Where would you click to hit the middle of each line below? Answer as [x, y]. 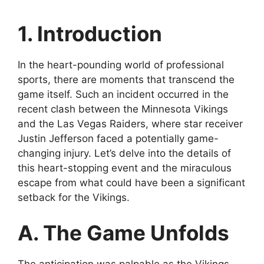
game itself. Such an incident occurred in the [123, 95]
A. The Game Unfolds [123, 232]
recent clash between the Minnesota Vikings [123, 109]
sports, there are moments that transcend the [126, 80]
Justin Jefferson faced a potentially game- [118, 139]
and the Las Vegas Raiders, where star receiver [130, 124]
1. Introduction [90, 34]
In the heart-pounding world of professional [121, 65]
